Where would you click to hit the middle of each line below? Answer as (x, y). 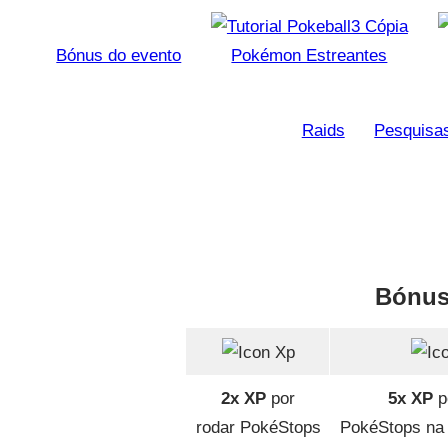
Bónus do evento (119, 56)
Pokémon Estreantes (309, 56)
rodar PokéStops (258, 428)
